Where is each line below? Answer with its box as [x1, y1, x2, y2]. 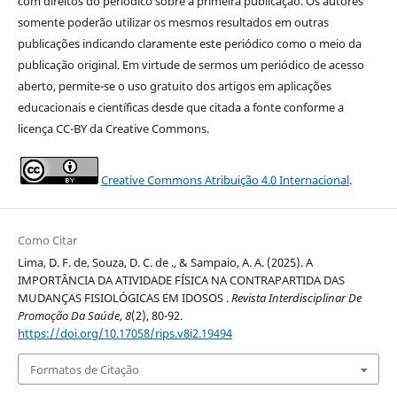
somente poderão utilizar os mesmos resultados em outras [17, 14, 329, 31]
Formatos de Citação [29, 361, 139, 378]
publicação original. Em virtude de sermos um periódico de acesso [17, 57, 364, 74]
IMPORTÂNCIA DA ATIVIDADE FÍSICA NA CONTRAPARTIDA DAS [17, 272, 345, 289]
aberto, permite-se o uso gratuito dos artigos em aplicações [17, 78, 331, 95]
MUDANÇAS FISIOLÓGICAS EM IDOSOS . [17, 290, 231, 307]
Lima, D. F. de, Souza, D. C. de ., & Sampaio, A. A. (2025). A [17, 254, 313, 271]
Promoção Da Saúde [17, 307, 120, 324]
